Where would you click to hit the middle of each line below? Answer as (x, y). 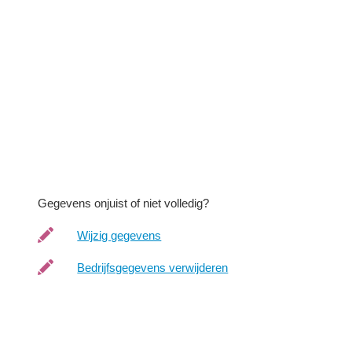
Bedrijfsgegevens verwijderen (153, 267)
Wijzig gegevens (119, 235)
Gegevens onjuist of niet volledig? (124, 203)
